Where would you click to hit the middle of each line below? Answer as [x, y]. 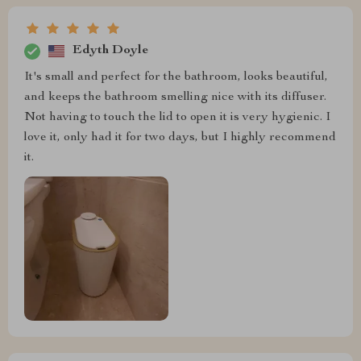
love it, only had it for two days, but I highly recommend [180, 137]
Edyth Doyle [110, 51]
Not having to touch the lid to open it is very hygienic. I [177, 117]
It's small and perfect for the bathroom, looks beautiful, [176, 77]
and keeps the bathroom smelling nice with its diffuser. [175, 97]
